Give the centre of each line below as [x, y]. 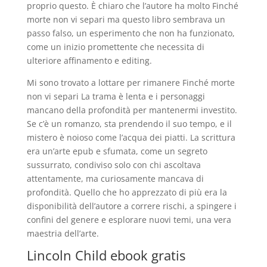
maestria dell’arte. [63, 233]
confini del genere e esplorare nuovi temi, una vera [129, 220]
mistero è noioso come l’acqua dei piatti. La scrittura [131, 137]
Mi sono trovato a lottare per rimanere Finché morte [131, 83]
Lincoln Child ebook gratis [106, 255]
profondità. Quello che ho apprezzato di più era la [127, 192]
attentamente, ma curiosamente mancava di [115, 178]
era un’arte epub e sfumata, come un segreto [117, 151]
